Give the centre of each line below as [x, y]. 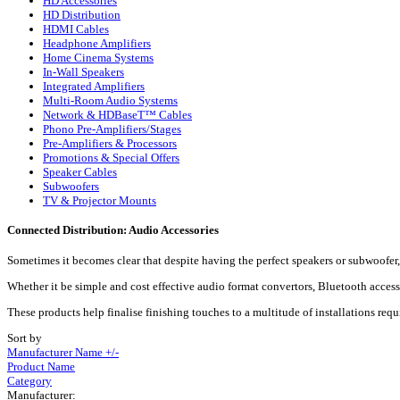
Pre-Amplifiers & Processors [110, 144]
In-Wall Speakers [83, 72]
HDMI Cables [76, 29]
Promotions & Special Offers [111, 158]
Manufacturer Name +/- [63, 352]
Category [29, 380]
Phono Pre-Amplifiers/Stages [112, 129]
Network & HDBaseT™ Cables [117, 115]
